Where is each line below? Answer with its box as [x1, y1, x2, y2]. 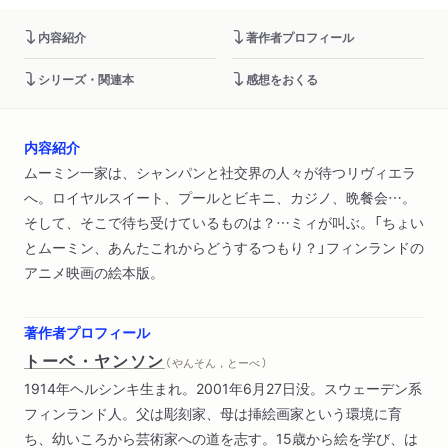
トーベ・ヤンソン [24, 347, 165, 372]
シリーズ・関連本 [38, 69, 134, 88]
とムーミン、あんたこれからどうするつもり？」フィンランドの [24, 236, 424, 257]
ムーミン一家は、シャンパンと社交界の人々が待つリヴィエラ [24, 161, 416, 182]
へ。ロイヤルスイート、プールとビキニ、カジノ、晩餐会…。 [24, 186, 416, 207]
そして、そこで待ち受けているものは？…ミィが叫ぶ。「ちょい [24, 211, 424, 232]
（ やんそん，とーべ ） [164, 353, 267, 371]
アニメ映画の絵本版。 [24, 261, 164, 282]
